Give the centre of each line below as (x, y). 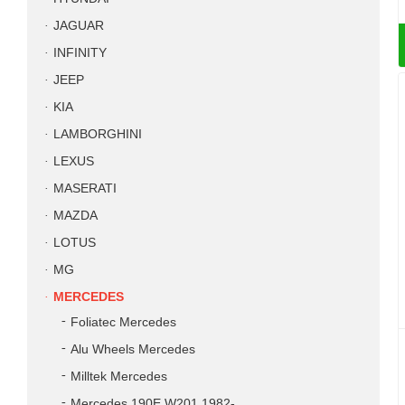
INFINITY (80, 53)
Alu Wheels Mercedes (133, 349)
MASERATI (85, 188)
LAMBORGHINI (98, 134)
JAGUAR (79, 26)
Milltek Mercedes (119, 377)
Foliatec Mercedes (123, 322)
